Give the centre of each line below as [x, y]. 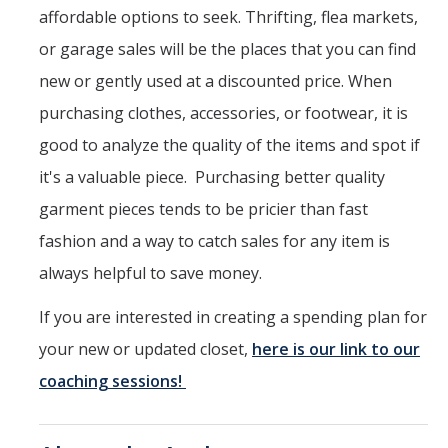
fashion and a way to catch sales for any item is [214, 240]
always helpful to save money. [152, 272]
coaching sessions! [112, 380]
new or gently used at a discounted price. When [215, 80]
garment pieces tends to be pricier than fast [203, 208]
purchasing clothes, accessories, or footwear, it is [223, 112]
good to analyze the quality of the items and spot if [229, 144]
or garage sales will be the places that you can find [227, 48]
